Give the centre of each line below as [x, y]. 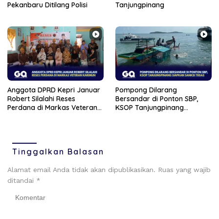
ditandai [22, 180]
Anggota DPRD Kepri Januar [54, 90]
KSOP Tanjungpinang [150, 107]
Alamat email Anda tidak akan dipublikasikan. [81, 169]
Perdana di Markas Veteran [52, 107]
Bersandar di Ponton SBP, [157, 99]
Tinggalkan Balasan [58, 151]
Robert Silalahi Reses [41, 99]
